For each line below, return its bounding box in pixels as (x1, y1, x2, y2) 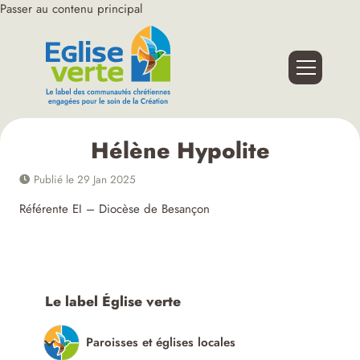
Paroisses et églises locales (86, 333, 236, 352)
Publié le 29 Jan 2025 (31, 172, 137, 188)
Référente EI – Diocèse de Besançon (19, 200, 211, 219)
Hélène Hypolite (90, 134, 270, 168)
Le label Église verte (45, 292, 182, 312)
